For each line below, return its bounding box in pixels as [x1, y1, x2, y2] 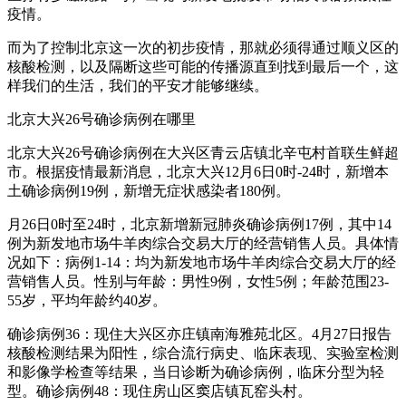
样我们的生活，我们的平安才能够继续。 [7, 77, 268, 93]
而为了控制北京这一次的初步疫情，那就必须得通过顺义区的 [7, 39, 399, 55]
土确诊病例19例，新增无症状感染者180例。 [7, 182, 290, 198]
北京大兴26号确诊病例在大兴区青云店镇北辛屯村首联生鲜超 [7, 144, 399, 160]
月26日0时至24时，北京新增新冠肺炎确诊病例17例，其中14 [7, 216, 391, 232]
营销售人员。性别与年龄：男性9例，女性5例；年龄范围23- [7, 273, 389, 289]
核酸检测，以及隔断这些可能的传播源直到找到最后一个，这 [7, 58, 399, 74]
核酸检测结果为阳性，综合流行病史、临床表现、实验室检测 [7, 344, 399, 361]
